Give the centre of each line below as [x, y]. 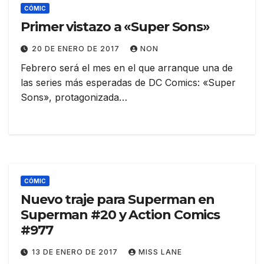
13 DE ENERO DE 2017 [76, 252]
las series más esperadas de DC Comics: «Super [128, 83]
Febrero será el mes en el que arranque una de [127, 68]
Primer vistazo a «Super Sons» [115, 27]
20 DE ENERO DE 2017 [77, 49]
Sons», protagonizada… [74, 98]
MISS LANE [160, 252]
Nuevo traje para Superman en [118, 200]
